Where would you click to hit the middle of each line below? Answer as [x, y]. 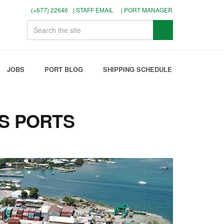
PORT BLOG [63, 69]
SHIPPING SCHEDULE [137, 69]
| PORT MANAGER [147, 10]
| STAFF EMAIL [93, 10]
